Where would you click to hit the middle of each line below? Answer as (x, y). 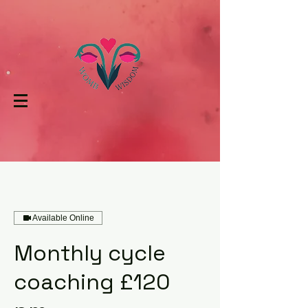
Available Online (63, 218)
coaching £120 (92, 282)
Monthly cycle (90, 253)
